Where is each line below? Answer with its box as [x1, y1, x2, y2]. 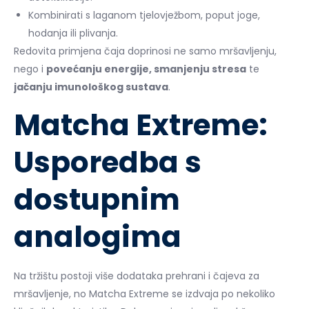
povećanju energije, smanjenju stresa [46, 61, 246, 76]
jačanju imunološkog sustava [14, 79, 168, 94]
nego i [14, 61, 46, 76]
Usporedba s [14, 141, 201, 183]
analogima [14, 216, 181, 257]
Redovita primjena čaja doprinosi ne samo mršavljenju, [14, 43, 277, 58]
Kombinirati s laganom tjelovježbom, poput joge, [28, 8, 260, 22]
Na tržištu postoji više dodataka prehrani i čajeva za [14, 268, 259, 283]
